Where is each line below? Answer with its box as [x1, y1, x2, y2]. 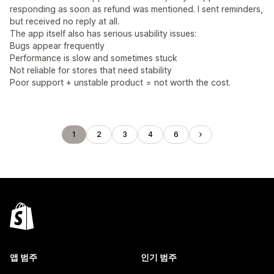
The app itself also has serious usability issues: [10, 28, 196, 39]
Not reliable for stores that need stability [10, 65, 172, 75]
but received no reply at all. [10, 16, 119, 26]
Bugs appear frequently [10, 40, 105, 51]
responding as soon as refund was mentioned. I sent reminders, [10, 4, 263, 14]
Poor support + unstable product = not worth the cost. [10, 77, 231, 87]
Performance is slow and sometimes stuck [10, 53, 177, 63]
